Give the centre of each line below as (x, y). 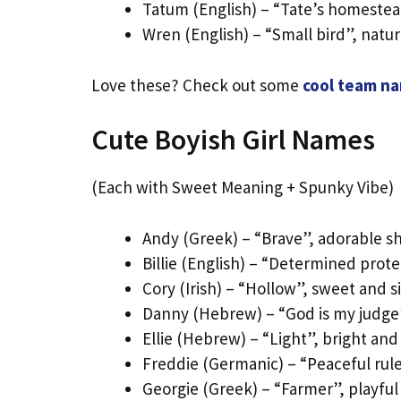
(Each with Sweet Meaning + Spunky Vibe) (243, 188)
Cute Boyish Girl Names (233, 140)
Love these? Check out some (197, 85)
